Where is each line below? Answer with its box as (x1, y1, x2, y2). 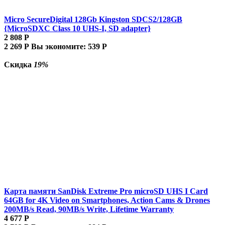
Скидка (4, 60, 34, 69)
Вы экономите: (31, 42, 88, 51)
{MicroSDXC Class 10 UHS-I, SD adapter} (4, 24, 151, 33)
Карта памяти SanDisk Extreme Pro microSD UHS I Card (4, 186, 208, 195)
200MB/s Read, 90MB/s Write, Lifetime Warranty (4, 204, 174, 213)
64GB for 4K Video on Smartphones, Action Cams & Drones (4, 195, 210, 204)
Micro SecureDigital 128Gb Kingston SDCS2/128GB (4, 15, 182, 24)
